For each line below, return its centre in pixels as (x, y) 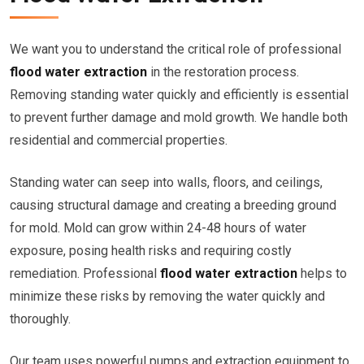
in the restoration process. (223, 72)
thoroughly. (40, 319)
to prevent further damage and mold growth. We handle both (179, 117)
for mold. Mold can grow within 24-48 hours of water (158, 228)
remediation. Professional (85, 273)
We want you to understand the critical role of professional (175, 49)
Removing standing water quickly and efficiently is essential (179, 95)
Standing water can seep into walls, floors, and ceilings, (166, 182)
